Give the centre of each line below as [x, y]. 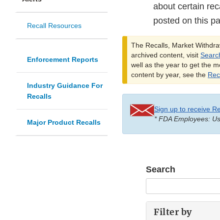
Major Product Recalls [64, 123]
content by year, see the [169, 75]
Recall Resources [54, 26]
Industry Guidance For [65, 86]
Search [161, 170]
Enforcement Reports [63, 60]
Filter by [173, 212]
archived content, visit [166, 55]
